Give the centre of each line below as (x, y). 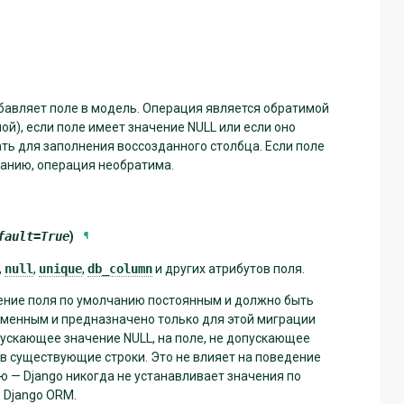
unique (60, 269)
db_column (120, 269)
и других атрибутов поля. (229, 269)
